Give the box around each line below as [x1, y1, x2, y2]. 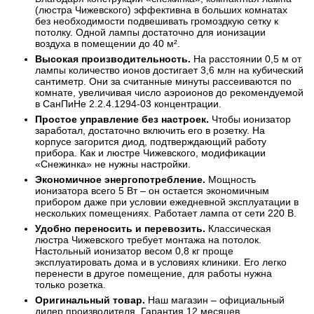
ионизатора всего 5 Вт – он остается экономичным [35, 184, 269, 196]
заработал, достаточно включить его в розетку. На [35, 124, 265, 136]
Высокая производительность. [35, 53, 191, 64]
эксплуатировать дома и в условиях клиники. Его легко [35, 256, 287, 268]
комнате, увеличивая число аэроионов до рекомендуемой [35, 86, 303, 98]
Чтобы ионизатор [209, 113, 291, 125]
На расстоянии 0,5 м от [191, 53, 301, 64]
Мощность [205, 173, 256, 185]
